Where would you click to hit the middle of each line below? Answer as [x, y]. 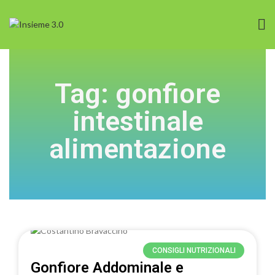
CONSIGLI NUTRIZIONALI [194, 251]
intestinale [137, 121]
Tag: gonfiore [137, 94]
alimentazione [137, 149]
